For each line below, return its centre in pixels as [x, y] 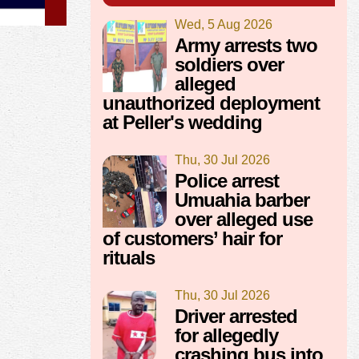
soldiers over [229, 65]
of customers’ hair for [192, 239]
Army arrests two [246, 46]
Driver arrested [236, 317]
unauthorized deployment [211, 103]
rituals [129, 258]
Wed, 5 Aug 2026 [224, 25]
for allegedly [226, 336]
